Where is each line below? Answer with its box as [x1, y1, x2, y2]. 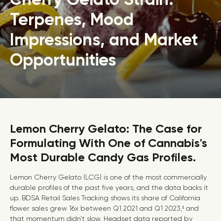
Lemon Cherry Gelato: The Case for [10, 121, 202, 136]
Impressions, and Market [10, 30, 198, 50]
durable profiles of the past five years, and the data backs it [10, 184, 208, 191]
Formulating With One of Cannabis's [10, 136, 207, 150]
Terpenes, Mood [10, 9, 134, 30]
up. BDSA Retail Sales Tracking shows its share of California [10, 194, 200, 202]
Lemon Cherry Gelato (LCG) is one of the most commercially [10, 173, 207, 181]
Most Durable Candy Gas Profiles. [10, 150, 196, 164]
